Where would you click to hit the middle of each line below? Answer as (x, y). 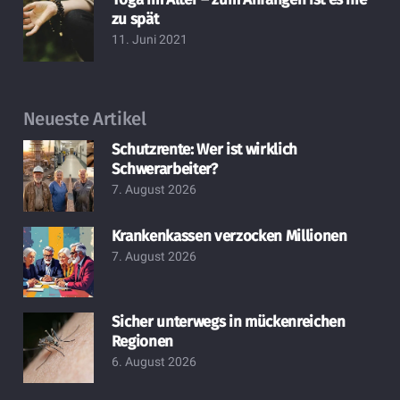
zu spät (135, 20)
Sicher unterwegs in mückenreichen (228, 321)
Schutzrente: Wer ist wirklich (204, 150)
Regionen (142, 341)
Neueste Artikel (84, 118)
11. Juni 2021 (149, 40)
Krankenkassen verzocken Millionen (229, 236)
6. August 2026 (154, 361)
